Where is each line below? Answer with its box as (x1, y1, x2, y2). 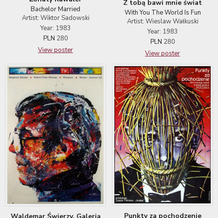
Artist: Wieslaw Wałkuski (127, 17, 199, 26)
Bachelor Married (31, 5, 80, 14)
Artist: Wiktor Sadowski (21, 14, 90, 23)
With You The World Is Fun (124, 8, 201, 17)
